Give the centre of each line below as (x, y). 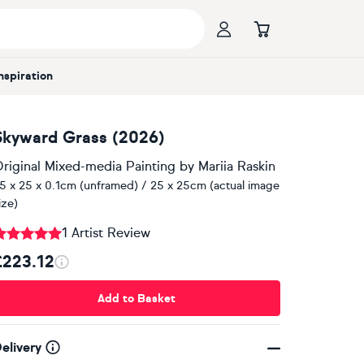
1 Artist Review (106, 233)
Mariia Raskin (236, 166)
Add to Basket (136, 298)
